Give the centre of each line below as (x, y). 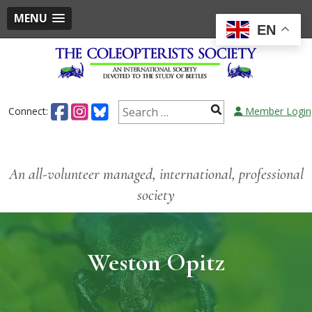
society (156, 195)
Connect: (29, 111)
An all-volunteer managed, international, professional (156, 174)
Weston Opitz (156, 262)
